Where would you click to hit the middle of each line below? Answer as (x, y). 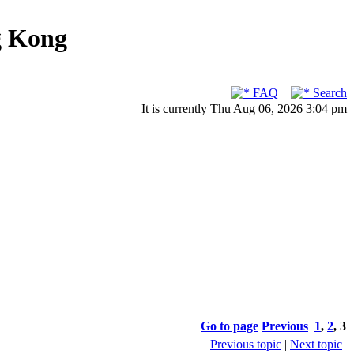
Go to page (230, 326)
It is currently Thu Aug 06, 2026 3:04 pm (244, 109)
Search (328, 93)
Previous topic (246, 344)
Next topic (316, 344)
